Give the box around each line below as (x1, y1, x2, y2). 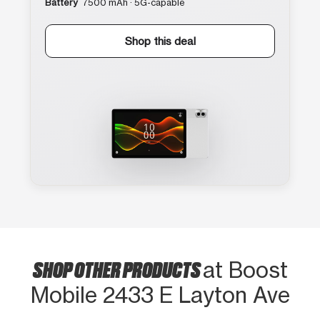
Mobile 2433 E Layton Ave (30, 281, 290, 308)
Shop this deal (124, 34, 196, 48)
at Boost (202, 256, 288, 283)
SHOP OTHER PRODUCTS (32, 254, 203, 282)
